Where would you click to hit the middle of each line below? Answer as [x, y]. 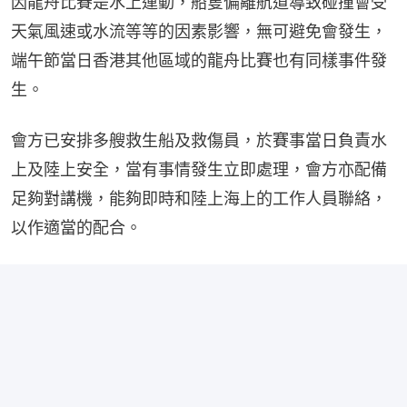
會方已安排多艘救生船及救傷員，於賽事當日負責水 [199, 141]
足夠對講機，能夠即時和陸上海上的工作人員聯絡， [199, 199]
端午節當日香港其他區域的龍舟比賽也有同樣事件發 [199, 61]
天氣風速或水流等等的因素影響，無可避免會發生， [199, 32]
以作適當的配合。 [76, 228]
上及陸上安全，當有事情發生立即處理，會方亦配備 [199, 170]
